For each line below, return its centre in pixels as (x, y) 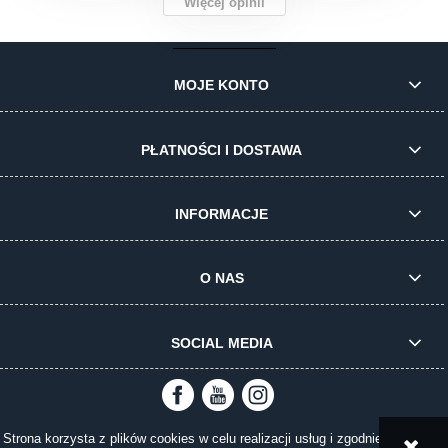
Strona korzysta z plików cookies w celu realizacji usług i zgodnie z (198, 438)
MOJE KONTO (222, 85)
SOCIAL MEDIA (221, 342)
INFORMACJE (222, 214)
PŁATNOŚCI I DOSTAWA (222, 149)
